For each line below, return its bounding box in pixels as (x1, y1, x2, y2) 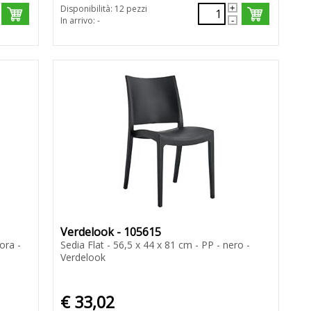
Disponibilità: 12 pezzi (60, 3, 147, 15)
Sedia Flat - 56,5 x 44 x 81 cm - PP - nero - (60, 238, 250, 252)
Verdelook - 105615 (60, 224, 161, 240)
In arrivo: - (60, 15, 100, 27)
